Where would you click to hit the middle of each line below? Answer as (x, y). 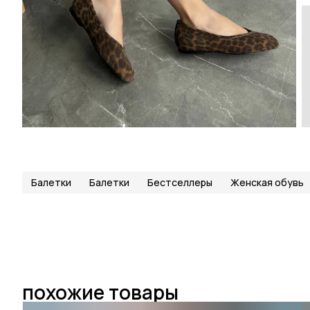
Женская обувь (267, 182)
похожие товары (100, 292)
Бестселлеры (180, 182)
